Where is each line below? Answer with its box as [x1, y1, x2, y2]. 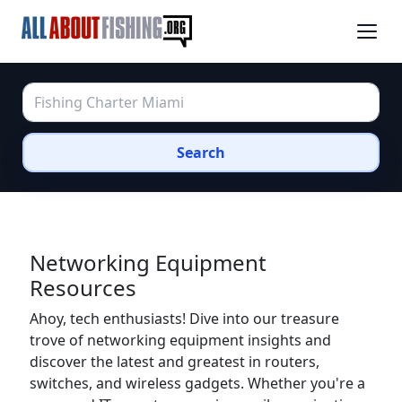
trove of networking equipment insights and [30, 330, 331, 350]
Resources [30, 273, 136, 302]
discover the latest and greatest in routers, [30, 352, 319, 371]
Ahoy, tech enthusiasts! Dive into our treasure [30, 309, 339, 328]
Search [177, 143, 225, 162]
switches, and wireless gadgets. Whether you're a [30, 373, 365, 393]
